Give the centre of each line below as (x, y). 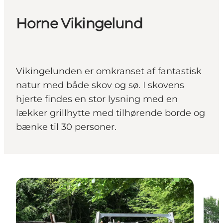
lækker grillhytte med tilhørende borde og (111, 113)
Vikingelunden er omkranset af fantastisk (109, 71)
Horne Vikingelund (79, 24)
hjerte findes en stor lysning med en (97, 99)
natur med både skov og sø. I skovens (100, 85)
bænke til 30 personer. (66, 127)
